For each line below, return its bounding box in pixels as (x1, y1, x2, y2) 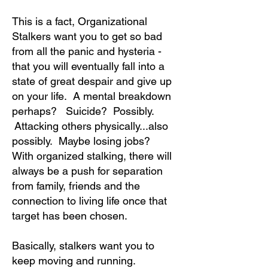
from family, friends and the (12, 179, 140, 192)
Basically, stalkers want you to (12, 239, 154, 252)
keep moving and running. (12, 254, 139, 267)
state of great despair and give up (12, 75, 172, 87)
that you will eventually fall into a (12, 60, 165, 72)
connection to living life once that (12, 194, 167, 207)
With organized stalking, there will (12, 150, 172, 162)
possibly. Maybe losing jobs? (12, 135, 156, 147)
